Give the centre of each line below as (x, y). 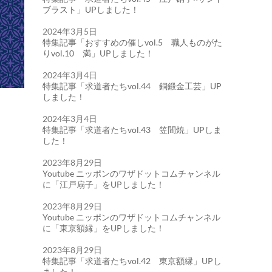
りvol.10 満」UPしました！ (98, 53)
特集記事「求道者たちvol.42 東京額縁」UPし (132, 261)
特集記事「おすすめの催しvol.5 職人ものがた (132, 42)
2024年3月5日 (70, 31)
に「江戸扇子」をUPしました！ (104, 184)
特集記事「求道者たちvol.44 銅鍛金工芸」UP (132, 86)
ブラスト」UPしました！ (91, 9)
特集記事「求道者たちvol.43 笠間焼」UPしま (132, 130)
